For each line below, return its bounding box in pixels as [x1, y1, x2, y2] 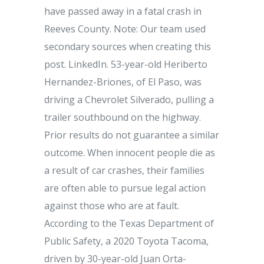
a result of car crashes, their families [44, 164, 204, 177]
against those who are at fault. [44, 199, 179, 212]
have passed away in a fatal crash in [44, 5, 202, 18]
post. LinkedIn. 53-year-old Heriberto [44, 58, 207, 71]
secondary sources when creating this [44, 40, 211, 53]
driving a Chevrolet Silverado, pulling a [44, 93, 214, 106]
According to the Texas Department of [44, 217, 214, 230]
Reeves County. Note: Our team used [44, 22, 206, 35]
